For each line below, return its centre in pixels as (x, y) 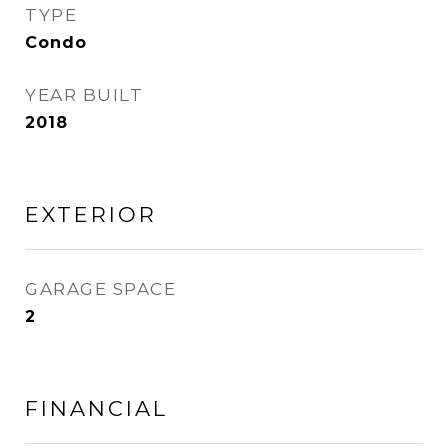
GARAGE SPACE (100, 289)
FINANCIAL (96, 408)
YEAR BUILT (84, 95)
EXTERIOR (91, 214)
